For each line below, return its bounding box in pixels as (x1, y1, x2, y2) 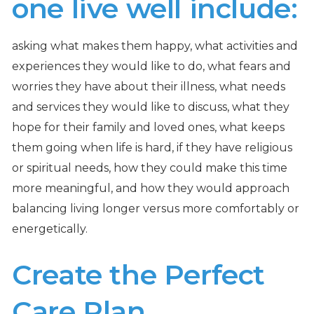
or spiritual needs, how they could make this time (12, 161, 288, 175)
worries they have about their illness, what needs (12, 79, 286, 93)
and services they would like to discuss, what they (12, 100, 290, 114)
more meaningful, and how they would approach (12, 181, 290, 195)
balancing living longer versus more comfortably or (12, 201, 300, 215)
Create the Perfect (12, 258, 266, 292)
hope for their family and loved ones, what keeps (12, 120, 285, 134)
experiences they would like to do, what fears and (12, 59, 292, 73)
